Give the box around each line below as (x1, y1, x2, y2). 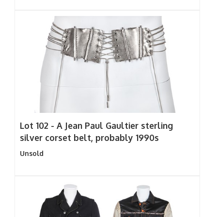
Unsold (20, 149, 44, 157)
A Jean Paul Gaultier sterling (57, 120, 173, 131)
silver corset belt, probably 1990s (20, 132, 159, 143)
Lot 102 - (20, 120, 57, 131)
